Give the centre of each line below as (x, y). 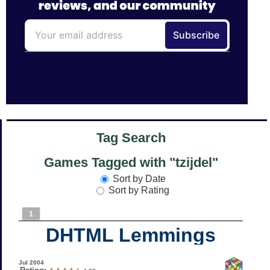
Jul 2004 (31, 262)
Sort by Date (139, 178)
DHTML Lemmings (131, 235)
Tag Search (131, 138)
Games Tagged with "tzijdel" (131, 163)
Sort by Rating (139, 190)
